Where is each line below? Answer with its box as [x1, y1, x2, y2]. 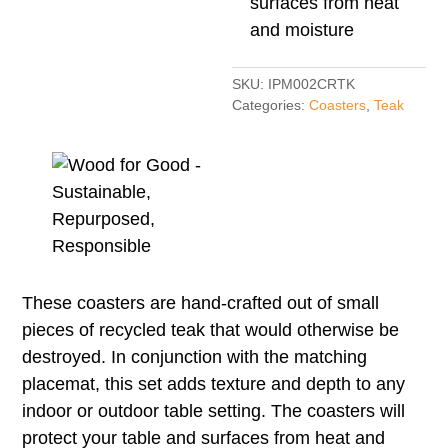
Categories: [232, 96, 310, 113]
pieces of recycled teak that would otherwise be [22, 319, 400, 340]
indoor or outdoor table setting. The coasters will [22, 400, 406, 421]
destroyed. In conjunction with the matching [22, 346, 368, 367]
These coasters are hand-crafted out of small [22, 292, 380, 313]
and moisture [250, 19, 355, 40]
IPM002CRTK [268, 75, 356, 92]
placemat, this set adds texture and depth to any [22, 373, 406, 394]
